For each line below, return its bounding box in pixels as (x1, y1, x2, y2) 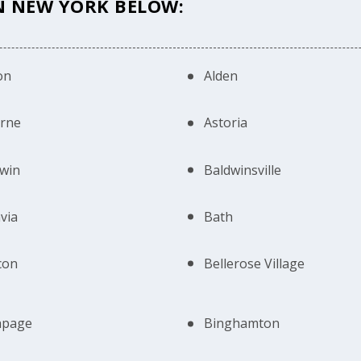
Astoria (204, 114, 248, 132)
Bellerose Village (204, 254, 305, 272)
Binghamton (204, 314, 280, 333)
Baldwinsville (204, 160, 282, 179)
